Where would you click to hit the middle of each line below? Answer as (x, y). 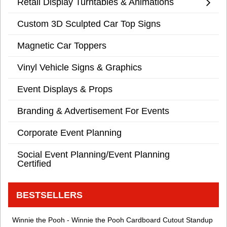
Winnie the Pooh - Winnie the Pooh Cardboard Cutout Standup (112, 220)
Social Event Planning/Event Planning (93, 155)
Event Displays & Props (65, 89)
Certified (34, 164)
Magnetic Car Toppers (62, 46)
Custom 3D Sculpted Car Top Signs (89, 24)
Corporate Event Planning (69, 133)
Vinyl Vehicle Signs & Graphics (80, 67)
